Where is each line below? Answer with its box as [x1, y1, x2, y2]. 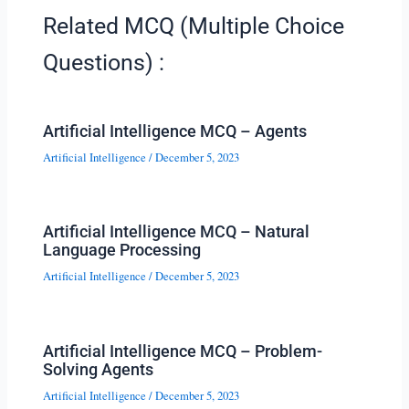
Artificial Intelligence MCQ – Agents [43, 121, 308, 141]
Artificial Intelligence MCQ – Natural [43, 222, 310, 242]
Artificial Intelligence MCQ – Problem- [43, 341, 323, 361]
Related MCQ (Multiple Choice [43, 13, 345, 40]
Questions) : [43, 49, 165, 77]
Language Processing [43, 240, 202, 260]
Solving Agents [43, 359, 154, 379]
